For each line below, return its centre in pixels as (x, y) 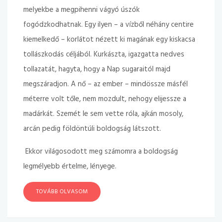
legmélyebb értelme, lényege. (70, 166)
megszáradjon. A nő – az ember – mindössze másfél (106, 84)
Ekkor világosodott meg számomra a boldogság (101, 152)
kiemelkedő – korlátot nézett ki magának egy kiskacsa (109, 40)
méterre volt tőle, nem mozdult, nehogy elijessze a (105, 99)
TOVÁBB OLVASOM (62, 192)
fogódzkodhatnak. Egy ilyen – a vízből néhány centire (109, 25)
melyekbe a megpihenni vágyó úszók (82, 10)
